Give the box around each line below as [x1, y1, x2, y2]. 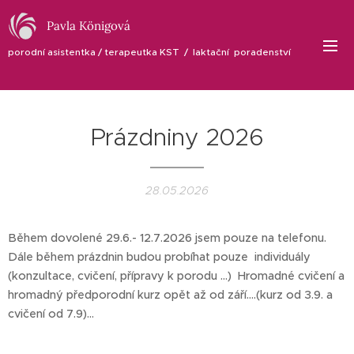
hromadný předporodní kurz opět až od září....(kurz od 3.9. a [8, 288, 333, 302]
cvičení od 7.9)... [8, 307, 94, 321]
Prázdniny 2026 [90, 122, 264, 152]
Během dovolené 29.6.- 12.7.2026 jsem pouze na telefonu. [8, 231, 326, 245]
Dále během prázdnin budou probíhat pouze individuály [8, 250, 311, 264]
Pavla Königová [47, 18, 130, 33]
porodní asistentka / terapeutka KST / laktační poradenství [8, 46, 307, 58]
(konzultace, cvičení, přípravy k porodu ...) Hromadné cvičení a [8, 269, 345, 283]
